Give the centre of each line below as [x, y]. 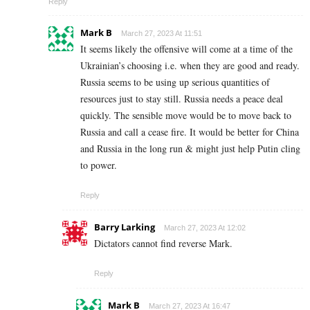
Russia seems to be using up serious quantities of [175, 82]
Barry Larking [125, 227]
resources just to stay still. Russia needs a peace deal [182, 99]
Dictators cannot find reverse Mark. [163, 244]
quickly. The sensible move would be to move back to [186, 116]
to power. [99, 165]
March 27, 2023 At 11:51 [162, 34]
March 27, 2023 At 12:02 [205, 228]
